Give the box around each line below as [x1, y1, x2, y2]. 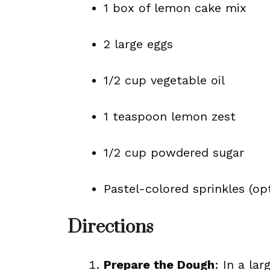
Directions [67, 216, 153, 239]
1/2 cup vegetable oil [104, 73, 225, 87]
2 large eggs [104, 37, 173, 51]
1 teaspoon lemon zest [104, 109, 236, 124]
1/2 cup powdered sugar [104, 145, 244, 160]
